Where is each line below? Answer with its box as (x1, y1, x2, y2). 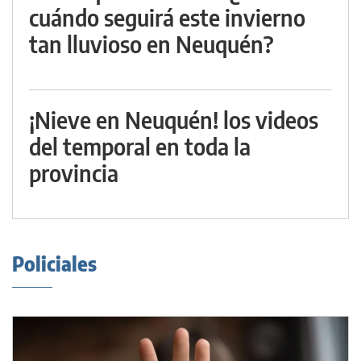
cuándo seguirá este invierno (29, 3, 305, 32)
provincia (29, 159, 118, 188)
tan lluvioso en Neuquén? (29, 30, 274, 59)
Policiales (12, 251, 97, 276)
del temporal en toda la (29, 132, 251, 161)
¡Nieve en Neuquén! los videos (29, 106, 318, 135)
